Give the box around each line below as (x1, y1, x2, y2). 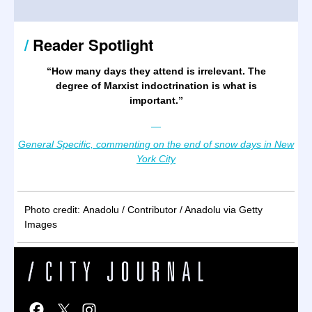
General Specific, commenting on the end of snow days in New (18, 139, 294, 150)
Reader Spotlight (33, 33, 153, 56)
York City (136, 153, 175, 164)
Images (24, 219, 57, 230)
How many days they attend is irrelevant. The (51, 65, 266, 77)
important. (129, 95, 178, 106)
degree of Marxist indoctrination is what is (55, 80, 257, 91)
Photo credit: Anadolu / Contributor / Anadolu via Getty (24, 204, 263, 215)
